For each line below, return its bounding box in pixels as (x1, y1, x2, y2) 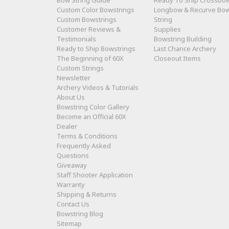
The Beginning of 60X (57, 54, 124, 63)
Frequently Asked (57, 141, 111, 151)
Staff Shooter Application (57, 170, 133, 180)
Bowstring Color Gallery (57, 102, 129, 112)
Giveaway (57, 161, 87, 170)
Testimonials (57, 34, 96, 44)
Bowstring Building (154, 34, 212, 44)
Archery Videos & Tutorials (57, 83, 139, 93)
